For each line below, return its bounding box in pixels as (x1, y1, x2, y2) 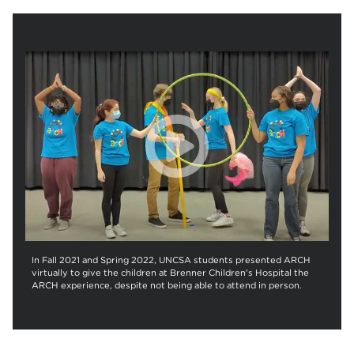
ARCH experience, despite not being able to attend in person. (32, 280, 302, 291)
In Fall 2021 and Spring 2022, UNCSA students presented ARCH (32, 254, 311, 265)
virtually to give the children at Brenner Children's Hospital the (32, 267, 309, 278)
